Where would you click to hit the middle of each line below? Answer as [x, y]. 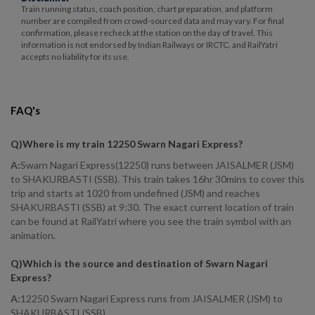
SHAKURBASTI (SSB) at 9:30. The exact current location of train [152, 207]
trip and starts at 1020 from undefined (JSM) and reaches [135, 193]
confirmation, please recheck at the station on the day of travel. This [147, 33]
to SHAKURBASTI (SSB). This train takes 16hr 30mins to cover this [157, 179]
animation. [33, 235]
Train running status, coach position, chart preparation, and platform [147, 9]
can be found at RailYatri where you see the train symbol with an [151, 221]
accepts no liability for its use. [75, 57]
